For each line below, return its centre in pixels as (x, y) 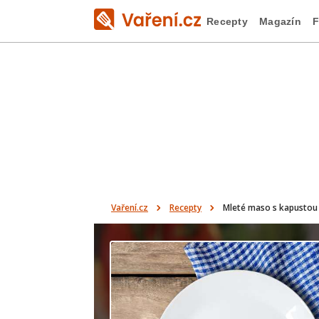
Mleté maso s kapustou (270, 208)
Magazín (280, 21)
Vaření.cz (130, 208)
